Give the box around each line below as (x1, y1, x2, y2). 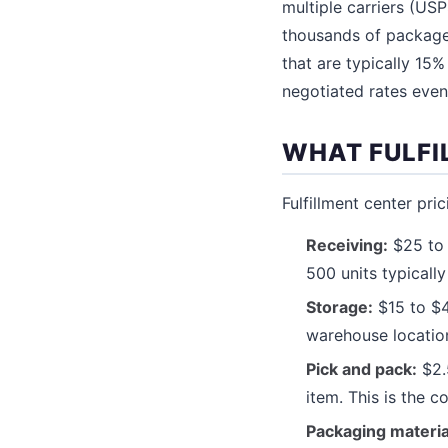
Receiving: (306, 234, 388, 255)
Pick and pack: (306, 358, 417, 379)
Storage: (306, 296, 373, 317)
